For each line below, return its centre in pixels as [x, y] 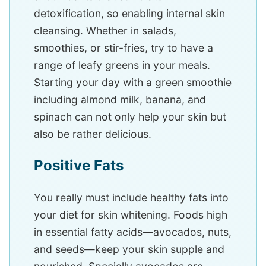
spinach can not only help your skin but [130, 116]
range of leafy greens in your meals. [122, 65]
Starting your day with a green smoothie [133, 82]
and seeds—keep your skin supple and [129, 249]
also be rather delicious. [93, 134]
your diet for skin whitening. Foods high [131, 214]
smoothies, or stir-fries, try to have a [123, 47]
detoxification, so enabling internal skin [129, 13]
